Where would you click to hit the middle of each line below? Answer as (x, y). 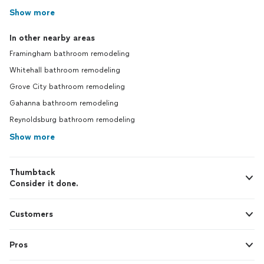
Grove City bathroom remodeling (67, 87)
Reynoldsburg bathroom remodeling (72, 120)
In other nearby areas (52, 38)
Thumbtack (32, 172)
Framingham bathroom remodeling (70, 54)
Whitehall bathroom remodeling (65, 70)
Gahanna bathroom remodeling (64, 103)
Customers (31, 214)
